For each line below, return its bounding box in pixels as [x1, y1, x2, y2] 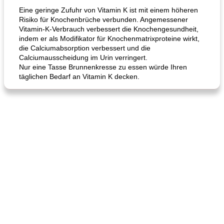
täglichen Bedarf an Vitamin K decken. [19, 72, 139, 80]
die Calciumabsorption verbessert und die [19, 44, 150, 52]
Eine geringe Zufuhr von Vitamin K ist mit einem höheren [19, 6, 198, 14]
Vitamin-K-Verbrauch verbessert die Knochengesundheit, [19, 25, 198, 33]
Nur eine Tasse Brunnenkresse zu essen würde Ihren [19, 63, 187, 71]
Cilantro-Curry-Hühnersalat [119, 84, 200, 91]
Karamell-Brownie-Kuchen [11, 84, 86, 91]
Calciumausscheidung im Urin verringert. [19, 53, 147, 61]
